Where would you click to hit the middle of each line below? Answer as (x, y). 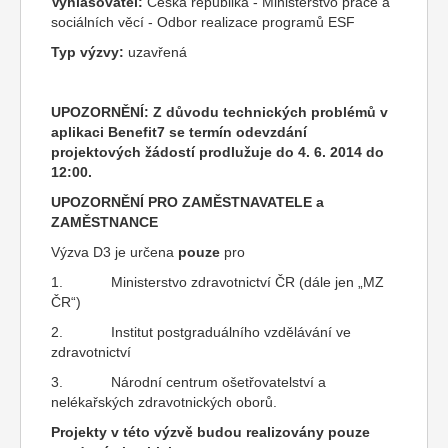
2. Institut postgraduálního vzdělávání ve (201, 332)
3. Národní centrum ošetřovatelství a (188, 382)
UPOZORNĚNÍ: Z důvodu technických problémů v (219, 112)
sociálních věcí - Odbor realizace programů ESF (203, 22)
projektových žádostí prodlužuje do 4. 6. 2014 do (217, 152)
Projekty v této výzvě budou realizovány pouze (210, 432)
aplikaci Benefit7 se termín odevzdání (179, 132)
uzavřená (155, 52)
